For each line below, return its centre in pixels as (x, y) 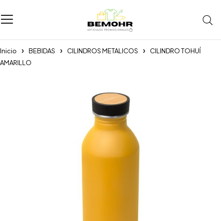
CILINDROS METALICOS (103, 51)
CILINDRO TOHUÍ (175, 51)
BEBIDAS (42, 51)
